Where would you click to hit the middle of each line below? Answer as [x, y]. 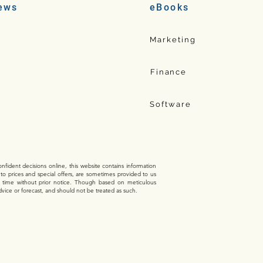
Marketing [173, 39]
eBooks [170, 7]
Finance [168, 72]
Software [171, 104]
